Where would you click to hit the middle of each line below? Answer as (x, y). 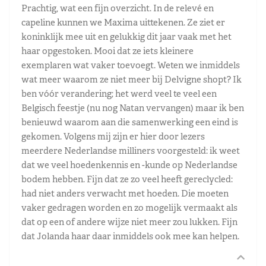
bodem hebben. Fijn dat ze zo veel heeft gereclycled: (127, 179)
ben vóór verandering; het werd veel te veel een (119, 93)
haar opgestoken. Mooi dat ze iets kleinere (107, 50)
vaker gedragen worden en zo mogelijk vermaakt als (129, 207)
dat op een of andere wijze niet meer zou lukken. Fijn (129, 221)
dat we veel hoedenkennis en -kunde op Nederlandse (129, 164)
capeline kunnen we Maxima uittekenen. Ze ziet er (123, 22)
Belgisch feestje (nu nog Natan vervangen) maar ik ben (133, 107)
